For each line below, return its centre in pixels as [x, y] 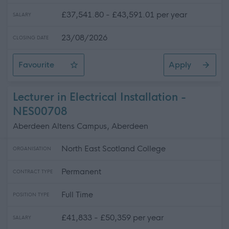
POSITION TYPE [31, 195]
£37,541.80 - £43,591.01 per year [124, 15]
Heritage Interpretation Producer [80, 71]
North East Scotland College [113, 148]
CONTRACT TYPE [33, 172]
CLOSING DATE [31, 38]
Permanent [81, 171]
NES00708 [40, 112]
